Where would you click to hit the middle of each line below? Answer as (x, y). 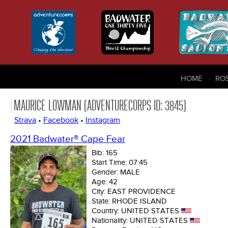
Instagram (103, 120)
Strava (25, 120)
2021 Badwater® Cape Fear (68, 139)
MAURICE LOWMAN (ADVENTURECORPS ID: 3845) (100, 106)
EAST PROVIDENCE (141, 192)
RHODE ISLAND (139, 201)
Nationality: (111, 221)
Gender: (106, 172)
